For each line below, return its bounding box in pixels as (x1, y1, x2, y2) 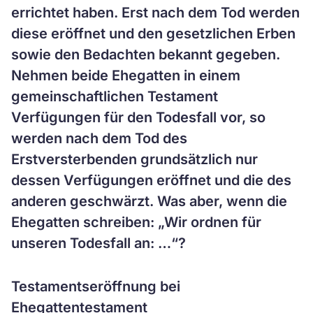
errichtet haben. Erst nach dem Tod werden (11, 4, 300, 21)
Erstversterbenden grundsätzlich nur (11, 151, 258, 168)
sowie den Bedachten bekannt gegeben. (11, 46, 280, 63)
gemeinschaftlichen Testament (11, 88, 218, 105)
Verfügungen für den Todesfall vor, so (11, 109, 265, 126)
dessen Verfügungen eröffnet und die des (11, 172, 291, 189)
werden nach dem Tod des (11, 130, 187, 147)
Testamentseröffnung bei (11, 278, 180, 295)
